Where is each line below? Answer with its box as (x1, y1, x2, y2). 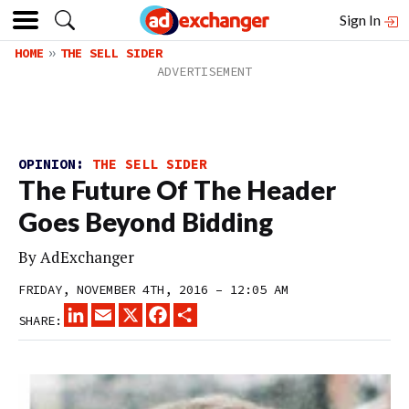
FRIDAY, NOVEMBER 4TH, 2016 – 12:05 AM (18, 281, 288, 298)
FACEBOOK (170, 302, 228, 319)
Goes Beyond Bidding (18, 206, 273, 237)
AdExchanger (40, 246, 134, 267)
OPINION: (18, 155, 92, 173)
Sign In (340, 11, 383, 28)
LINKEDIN (88, 302, 146, 319)
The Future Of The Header (18, 174, 336, 205)
